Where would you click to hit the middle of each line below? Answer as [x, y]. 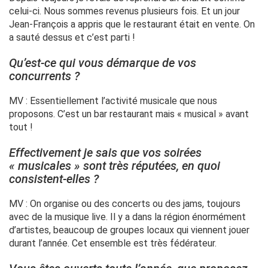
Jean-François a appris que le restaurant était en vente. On [132, 25]
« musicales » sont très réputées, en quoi [115, 166]
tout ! [21, 127]
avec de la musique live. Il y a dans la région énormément [127, 217]
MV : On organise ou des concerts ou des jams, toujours [125, 204]
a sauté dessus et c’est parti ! [72, 38]
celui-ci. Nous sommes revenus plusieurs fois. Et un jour [124, 11]
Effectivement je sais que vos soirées [105, 153]
